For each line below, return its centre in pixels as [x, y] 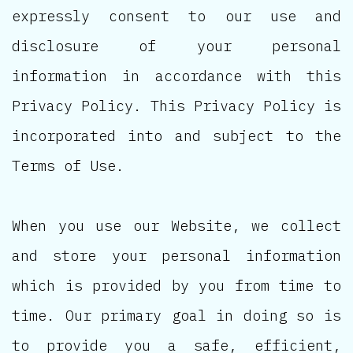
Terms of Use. [68, 165]
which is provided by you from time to [176, 285]
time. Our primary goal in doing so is [176, 315]
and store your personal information [176, 255]
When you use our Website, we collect [176, 225]
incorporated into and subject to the [176, 135]
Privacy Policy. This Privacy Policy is [176, 105]
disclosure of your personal [176, 45]
